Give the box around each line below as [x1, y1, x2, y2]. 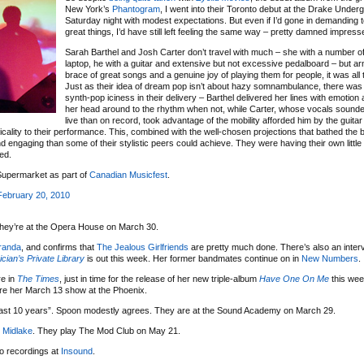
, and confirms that [21, 242, 97, 252]
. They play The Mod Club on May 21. [32, 326, 180, 336]
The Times [17, 274, 59, 284]
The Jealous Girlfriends [97, 242, 188, 252]
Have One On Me [259, 274, 329, 284]
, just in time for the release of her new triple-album [59, 274, 259, 284]
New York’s [65, 4, 112, 14]
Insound [61, 346, 93, 356]
